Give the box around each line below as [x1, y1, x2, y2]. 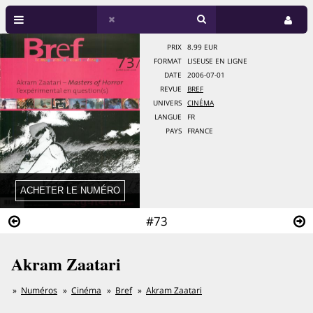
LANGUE [154, 112, 182, 122]
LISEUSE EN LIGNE [187, 57, 247, 66]
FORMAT [154, 57, 182, 66]
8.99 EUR [187, 43, 217, 52]
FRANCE [187, 126, 213, 136]
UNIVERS [153, 99, 182, 108]
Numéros [21, 284, 57, 296]
